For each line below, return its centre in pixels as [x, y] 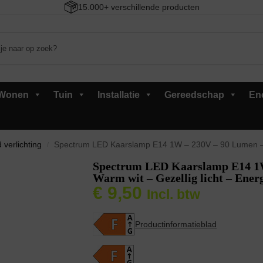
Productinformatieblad [176, 224]
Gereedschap [194, 95]
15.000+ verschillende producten [139, 7]
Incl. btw [174, 194]
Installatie [118, 95]
